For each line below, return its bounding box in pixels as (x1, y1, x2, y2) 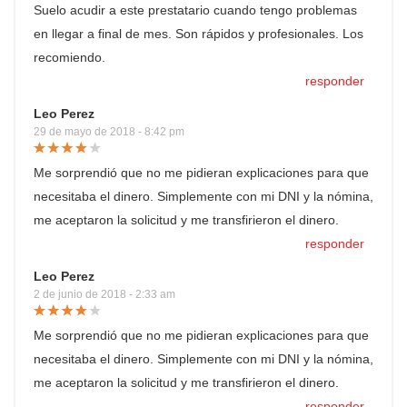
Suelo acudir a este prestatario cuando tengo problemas (34, 3, 357, 17)
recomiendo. (34, 50, 105, 65)
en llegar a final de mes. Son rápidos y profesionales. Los (34, 26, 363, 41)
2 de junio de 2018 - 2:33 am (34, 288, 175, 301)
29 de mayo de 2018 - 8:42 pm (34, 125, 184, 138)
